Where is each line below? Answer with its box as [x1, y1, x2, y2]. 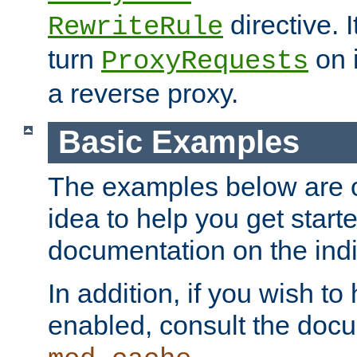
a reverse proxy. [48, 78, 238, 109]
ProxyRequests [101, 46, 308, 77]
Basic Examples [57, 124, 300, 160]
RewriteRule [48, 12, 223, 43]
